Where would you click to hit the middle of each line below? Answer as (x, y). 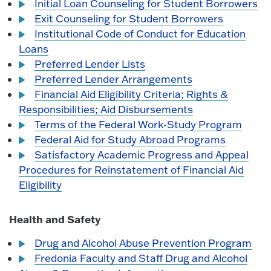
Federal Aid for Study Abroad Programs (130, 139)
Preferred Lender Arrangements (114, 79)
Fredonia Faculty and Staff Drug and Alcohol (141, 258)
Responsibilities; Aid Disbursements (106, 109)
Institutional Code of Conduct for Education (140, 33)
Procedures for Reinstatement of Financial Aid (132, 169)
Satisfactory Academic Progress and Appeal (142, 154)
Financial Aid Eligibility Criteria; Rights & (132, 94)
